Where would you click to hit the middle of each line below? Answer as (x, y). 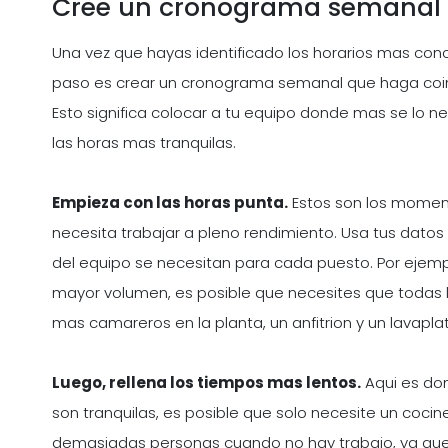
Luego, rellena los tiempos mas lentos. (206, 383)
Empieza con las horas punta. (170, 203)
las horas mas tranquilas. (144, 143)
